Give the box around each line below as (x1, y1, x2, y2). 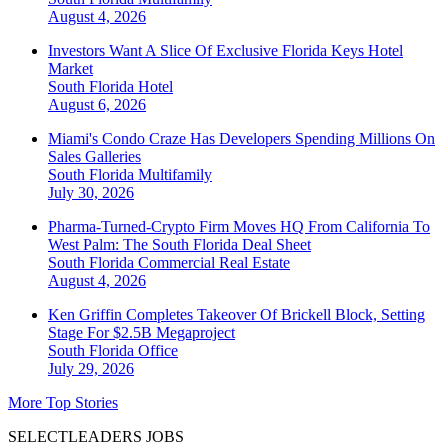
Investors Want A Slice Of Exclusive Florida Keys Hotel (48, 42, 403, 60)
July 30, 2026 (48, 184, 134, 202)
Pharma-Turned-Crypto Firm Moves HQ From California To (48, 218, 430, 236)
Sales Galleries (48, 148, 141, 166)
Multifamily (138, 166, 212, 184)
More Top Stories (8, 394, 118, 412)
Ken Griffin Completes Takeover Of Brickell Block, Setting (48, 306, 425, 324)
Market (48, 60, 93, 78)
